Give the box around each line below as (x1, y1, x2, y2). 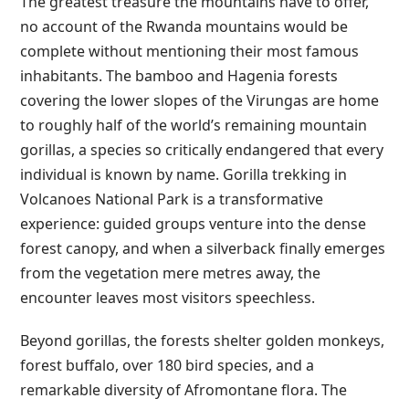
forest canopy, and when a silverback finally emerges (20, 237, 386, 258)
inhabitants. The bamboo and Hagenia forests (20, 65, 339, 86)
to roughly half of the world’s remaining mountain (20, 114, 368, 135)
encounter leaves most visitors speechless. (20, 287, 316, 308)
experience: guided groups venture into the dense (20, 213, 367, 234)
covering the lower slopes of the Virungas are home (20, 89, 380, 110)
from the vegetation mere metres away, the (20, 262, 321, 283)
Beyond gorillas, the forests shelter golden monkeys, (20, 330, 385, 351)
